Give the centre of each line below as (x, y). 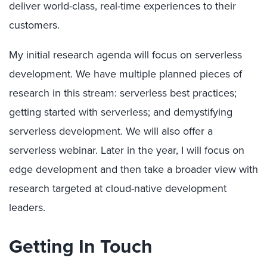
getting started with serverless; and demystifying (121, 112)
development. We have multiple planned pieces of (125, 74)
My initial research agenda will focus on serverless (125, 55)
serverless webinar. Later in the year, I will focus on (127, 150)
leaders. (27, 207)
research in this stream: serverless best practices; (123, 93)
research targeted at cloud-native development (118, 188)
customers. (34, 25)
